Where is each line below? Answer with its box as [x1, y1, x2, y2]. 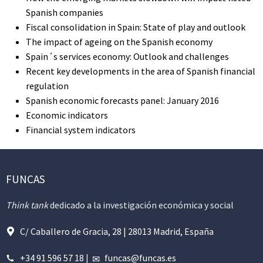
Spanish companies [26, 6, 103, 18]
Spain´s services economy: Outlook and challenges [26, 50, 229, 62]
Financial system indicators [26, 124, 136, 136]
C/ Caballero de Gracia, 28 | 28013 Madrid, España [20, 225, 214, 237]
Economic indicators [26, 109, 108, 121]
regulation [26, 80, 69, 92]
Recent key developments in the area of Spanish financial [26, 65, 255, 77]
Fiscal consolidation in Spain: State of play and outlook [26, 21, 245, 33]
